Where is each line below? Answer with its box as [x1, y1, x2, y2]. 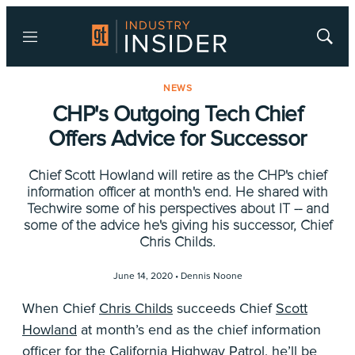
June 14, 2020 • [113, 270, 181, 282]
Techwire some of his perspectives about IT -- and [26, 200, 329, 217]
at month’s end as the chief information [77, 321, 321, 338]
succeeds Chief [173, 300, 276, 317]
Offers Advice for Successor [48, 125, 307, 152]
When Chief [22, 300, 99, 317]
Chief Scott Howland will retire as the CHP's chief [29, 166, 326, 184]
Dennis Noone [180, 270, 242, 282]
